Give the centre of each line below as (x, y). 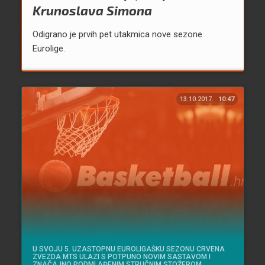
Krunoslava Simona (92, 10)
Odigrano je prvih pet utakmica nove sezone (117, 35)
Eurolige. (49, 49)
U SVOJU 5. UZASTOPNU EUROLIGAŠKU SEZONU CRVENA (128, 249)
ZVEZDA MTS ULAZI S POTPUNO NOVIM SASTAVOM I (121, 257)
